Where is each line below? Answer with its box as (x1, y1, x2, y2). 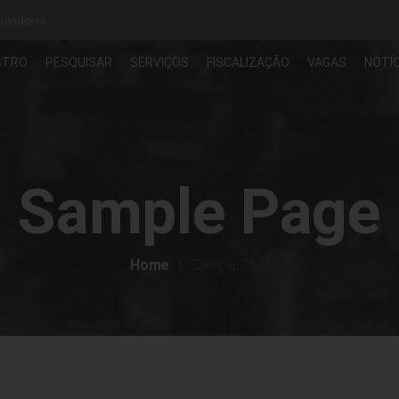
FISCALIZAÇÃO (207, 54, 289, 69)
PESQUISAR (45, 54, 112, 69)
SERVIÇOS (130, 54, 189, 69)
